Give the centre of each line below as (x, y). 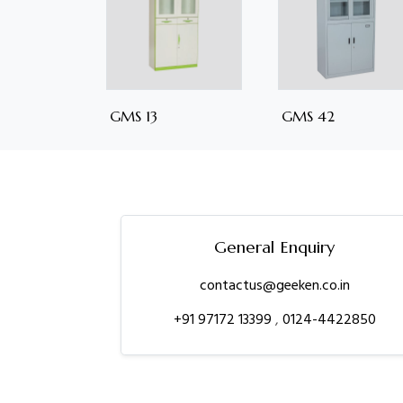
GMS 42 (309, 116)
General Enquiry (275, 247)
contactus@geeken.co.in (274, 286)
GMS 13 (134, 116)
